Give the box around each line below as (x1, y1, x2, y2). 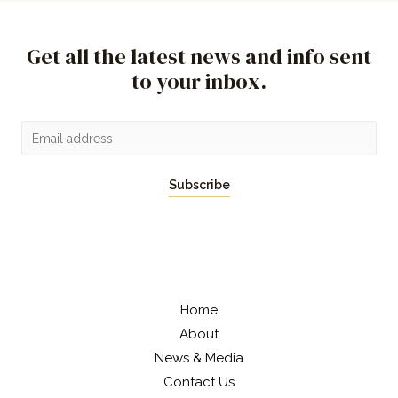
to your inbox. (131, 67, 267, 96)
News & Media (155, 350, 243, 366)
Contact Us (163, 374, 235, 390)
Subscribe (168, 178, 230, 192)
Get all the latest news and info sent (27, 42, 371, 71)
